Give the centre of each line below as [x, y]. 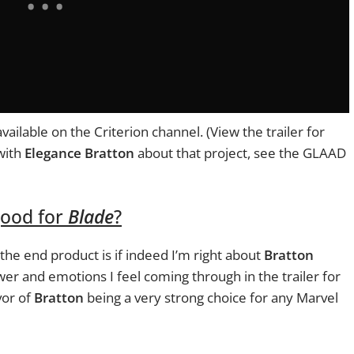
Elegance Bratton [79, 153]
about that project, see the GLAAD [240, 153]
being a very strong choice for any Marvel [211, 298]
